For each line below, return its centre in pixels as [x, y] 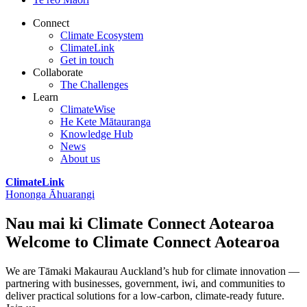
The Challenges [94, 85]
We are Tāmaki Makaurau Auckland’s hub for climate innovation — [152, 271]
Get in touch [87, 60]
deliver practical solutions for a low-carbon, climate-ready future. [145, 295]
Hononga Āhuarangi [50, 194]
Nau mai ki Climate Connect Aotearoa [140, 223]
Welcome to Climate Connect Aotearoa [143, 242]
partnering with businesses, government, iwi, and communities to [145, 283]
